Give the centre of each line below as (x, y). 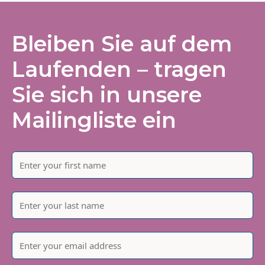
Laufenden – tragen (119, 70)
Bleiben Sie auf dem (122, 44)
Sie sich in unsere (107, 95)
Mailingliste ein (94, 120)
